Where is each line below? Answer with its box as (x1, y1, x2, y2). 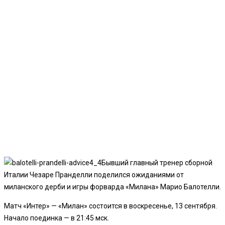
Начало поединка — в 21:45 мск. (4, 213, 109, 222)
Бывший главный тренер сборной (101, 158, 212, 167)
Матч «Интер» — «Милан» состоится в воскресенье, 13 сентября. (4, 201, 217, 210)
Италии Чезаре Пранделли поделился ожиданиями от (4, 170, 184, 179)
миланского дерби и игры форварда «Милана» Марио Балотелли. (4, 182, 221, 191)
